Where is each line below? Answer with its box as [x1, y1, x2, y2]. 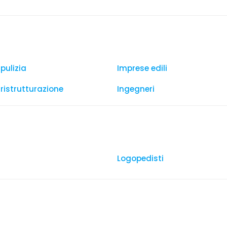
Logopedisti [117, 153, 164, 164]
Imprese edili [117, 63, 167, 73]
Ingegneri [117, 84, 155, 94]
